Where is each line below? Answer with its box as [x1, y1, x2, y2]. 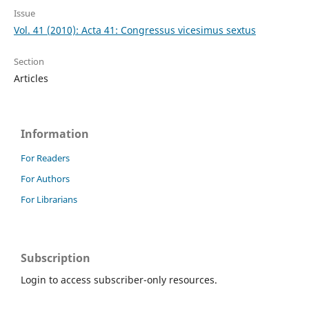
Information [21, 126, 89, 141]
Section [13, 54, 44, 68]
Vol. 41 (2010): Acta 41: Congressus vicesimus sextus [13, 23, 256, 37]
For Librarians [21, 192, 77, 206]
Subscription [21, 250, 90, 266]
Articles [13, 71, 48, 85]
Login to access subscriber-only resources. [21, 272, 217, 286]
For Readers [21, 151, 70, 164]
